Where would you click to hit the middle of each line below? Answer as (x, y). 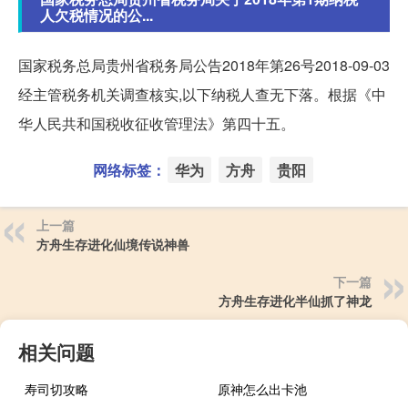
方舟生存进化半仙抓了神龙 (295, 301)
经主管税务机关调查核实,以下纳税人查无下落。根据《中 (202, 95)
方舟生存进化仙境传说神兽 (113, 245)
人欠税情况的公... (97, 15)
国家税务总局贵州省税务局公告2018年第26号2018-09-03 (204, 66)
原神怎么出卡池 (263, 389)
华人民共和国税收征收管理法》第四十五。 (157, 124)
